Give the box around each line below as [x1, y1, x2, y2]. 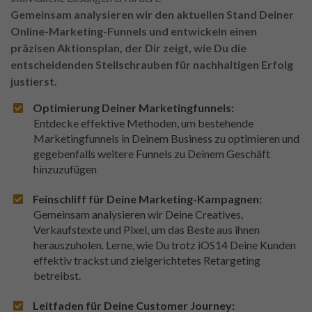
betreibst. [33, 269, 81, 283]
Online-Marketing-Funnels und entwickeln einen [10, 24, 257, 38]
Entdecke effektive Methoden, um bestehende [33, 116, 253, 130]
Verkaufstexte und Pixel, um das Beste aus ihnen [33, 223, 260, 237]
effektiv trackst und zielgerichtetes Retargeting [33, 253, 260, 267]
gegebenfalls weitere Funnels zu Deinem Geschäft [33, 147, 270, 161]
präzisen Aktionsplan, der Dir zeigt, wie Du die [10, 41, 247, 55]
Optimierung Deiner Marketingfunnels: [33, 101, 235, 115]
